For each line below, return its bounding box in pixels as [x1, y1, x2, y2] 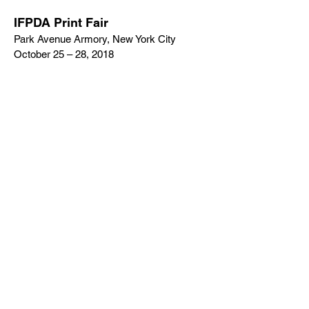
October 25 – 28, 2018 [14, 48, 114, 60]
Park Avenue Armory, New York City [14, 32, 176, 45]
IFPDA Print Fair [14, 14, 108, 30]
